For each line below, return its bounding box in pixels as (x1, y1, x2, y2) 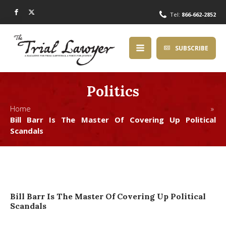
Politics (87, 82, 139, 100)
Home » (10, 103, 216, 114)
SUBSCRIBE (175, 43, 208, 52)
